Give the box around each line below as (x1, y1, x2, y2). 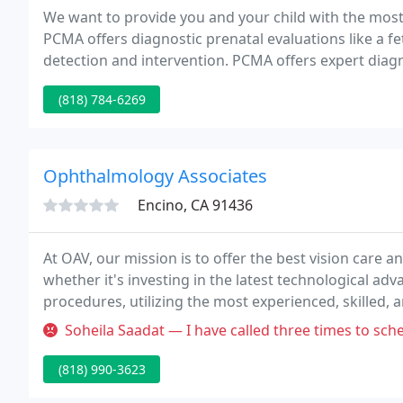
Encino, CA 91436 (138, 195, 253, 215)
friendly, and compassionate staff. (43, 313, 273, 333)
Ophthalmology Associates (43, 164, 267, 188)
